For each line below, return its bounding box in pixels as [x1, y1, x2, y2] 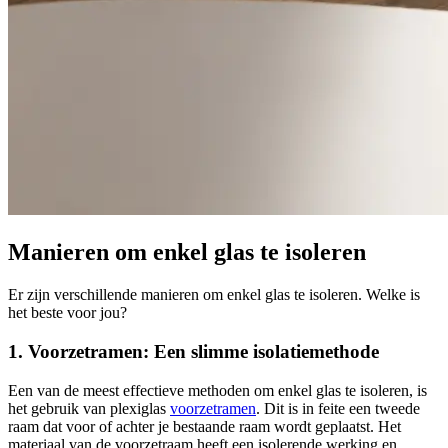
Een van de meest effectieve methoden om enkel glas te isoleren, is [8, 381, 427, 399]
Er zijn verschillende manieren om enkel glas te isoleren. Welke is [8, 286, 420, 304]
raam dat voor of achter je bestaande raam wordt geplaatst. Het [8, 417, 401, 435]
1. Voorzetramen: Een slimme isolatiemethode [8, 340, 379, 362]
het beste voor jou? [8, 304, 127, 322]
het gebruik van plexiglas [8, 399, 170, 417]
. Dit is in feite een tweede [256, 399, 420, 417]
